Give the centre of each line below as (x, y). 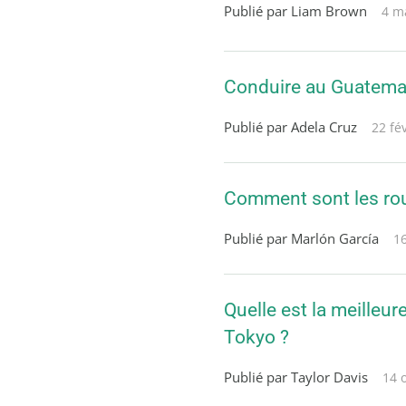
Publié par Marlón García (301, 238)
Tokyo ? (256, 337)
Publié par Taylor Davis (296, 377)
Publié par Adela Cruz (290, 127)
